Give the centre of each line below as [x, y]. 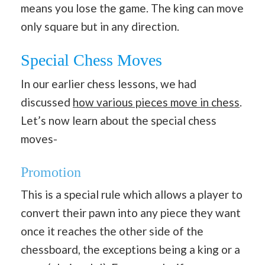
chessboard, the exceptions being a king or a [130, 249]
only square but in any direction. [100, 26]
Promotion [51, 172]
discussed [47, 102]
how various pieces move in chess [156, 102]
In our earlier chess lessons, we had [109, 84]
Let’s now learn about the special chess [119, 120]
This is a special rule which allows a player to [132, 194]
